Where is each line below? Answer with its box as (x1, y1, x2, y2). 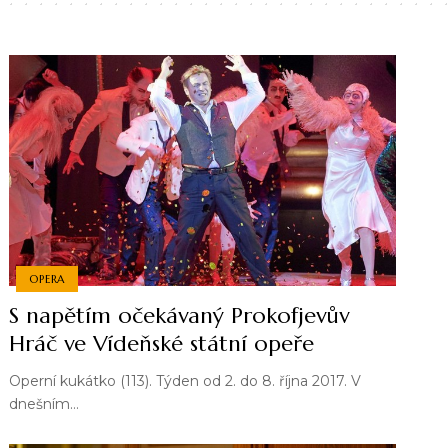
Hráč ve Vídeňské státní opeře (9, 330, 315, 358)
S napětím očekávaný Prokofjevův (9, 302, 350, 330)
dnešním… (9, 395, 80, 414)
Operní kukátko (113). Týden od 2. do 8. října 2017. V (9, 372, 362, 391)
